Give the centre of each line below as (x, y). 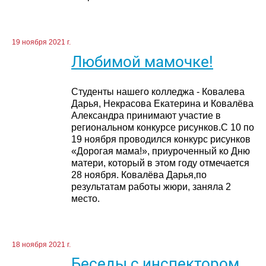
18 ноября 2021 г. (41, 245)
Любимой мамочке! (142, 61)
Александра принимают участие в (146, 116)
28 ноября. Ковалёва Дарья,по (139, 175)
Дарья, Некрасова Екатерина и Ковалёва (162, 104)
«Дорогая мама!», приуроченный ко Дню (161, 151)
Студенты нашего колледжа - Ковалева (158, 92)
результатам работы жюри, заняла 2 (151, 187)
